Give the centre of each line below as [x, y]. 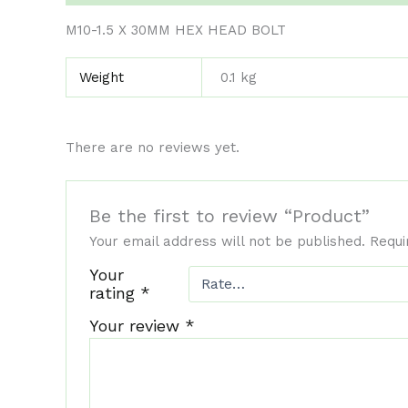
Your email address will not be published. [228, 241]
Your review [138, 325]
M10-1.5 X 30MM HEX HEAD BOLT [176, 31]
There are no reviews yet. [153, 147]
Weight [101, 78]
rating [115, 292]
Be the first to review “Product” [230, 215]
